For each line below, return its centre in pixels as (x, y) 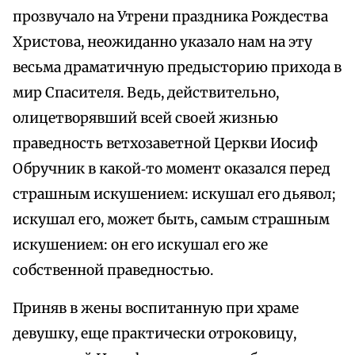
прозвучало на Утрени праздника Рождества (170, 17)
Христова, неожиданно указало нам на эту (162, 42)
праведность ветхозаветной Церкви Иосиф (165, 144)
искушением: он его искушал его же (140, 245)
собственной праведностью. (113, 271)
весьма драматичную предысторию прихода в (177, 68)
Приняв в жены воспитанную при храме (156, 309)
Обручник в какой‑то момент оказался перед (172, 169)
